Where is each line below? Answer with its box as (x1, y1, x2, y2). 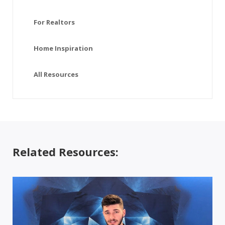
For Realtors (34, 17, 75, 27)
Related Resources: (13, 144, 119, 159)
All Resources (34, 69, 78, 79)
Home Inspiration (34, 43, 93, 53)
